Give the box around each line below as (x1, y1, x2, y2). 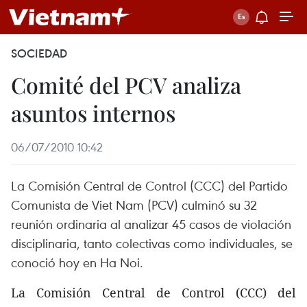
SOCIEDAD (11, 46, 67, 61)
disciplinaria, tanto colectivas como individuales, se (11, 234, 293, 251)
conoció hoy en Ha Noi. (11, 254, 143, 271)
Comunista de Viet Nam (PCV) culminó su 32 (11, 196, 257, 213)
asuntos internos (11, 98, 175, 127)
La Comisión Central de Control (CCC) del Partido (11, 177, 288, 194)
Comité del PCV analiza (11, 70, 241, 99)
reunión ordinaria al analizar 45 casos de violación (11, 215, 291, 232)
